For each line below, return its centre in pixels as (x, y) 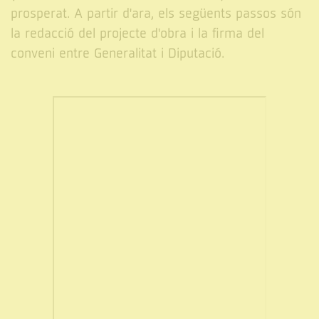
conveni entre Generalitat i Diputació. (117, 54)
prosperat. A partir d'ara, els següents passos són (156, 14)
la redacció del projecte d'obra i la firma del (137, 34)
